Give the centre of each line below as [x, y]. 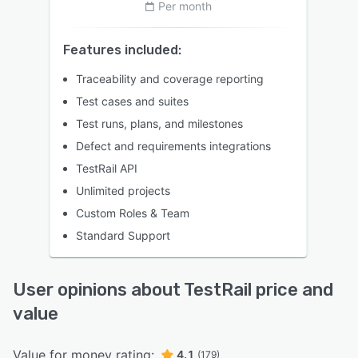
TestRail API [107, 168]
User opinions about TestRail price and [173, 290]
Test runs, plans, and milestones [159, 123]
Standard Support [123, 235]
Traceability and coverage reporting [170, 79]
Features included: [122, 50]
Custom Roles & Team [133, 213]
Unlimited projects [123, 191]
